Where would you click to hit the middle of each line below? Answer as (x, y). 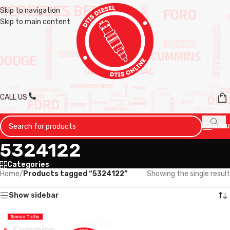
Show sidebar (34, 195)
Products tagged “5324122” (75, 174)
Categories (28, 165)
